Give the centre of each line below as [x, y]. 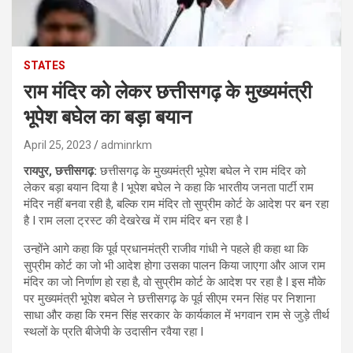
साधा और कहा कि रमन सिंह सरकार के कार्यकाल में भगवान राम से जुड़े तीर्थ [176, 315]
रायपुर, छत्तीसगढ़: [60, 171]
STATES [45, 65]
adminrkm [126, 145]
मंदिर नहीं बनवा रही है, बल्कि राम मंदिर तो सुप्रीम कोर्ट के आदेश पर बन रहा [176, 204]
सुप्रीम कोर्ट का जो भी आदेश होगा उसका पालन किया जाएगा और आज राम [175, 265]
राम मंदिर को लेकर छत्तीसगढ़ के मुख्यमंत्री [168, 91]
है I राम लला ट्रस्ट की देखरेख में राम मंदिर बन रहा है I [136, 220]
